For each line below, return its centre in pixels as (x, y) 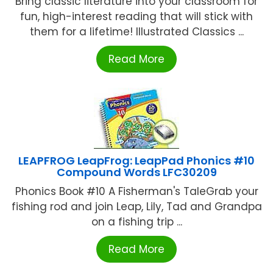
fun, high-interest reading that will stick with (136, 17)
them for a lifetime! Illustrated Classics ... (136, 32)
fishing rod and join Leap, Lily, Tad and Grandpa (136, 207)
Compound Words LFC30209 (136, 172)
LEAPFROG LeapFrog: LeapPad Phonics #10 (136, 161)
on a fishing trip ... (136, 222)
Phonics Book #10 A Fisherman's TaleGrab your (136, 192)
